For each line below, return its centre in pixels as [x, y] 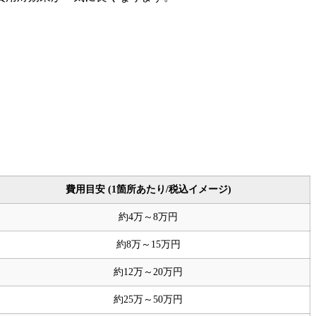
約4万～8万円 [148, 217]
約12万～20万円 [148, 272]
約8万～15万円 [148, 244]
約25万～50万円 [148, 299]
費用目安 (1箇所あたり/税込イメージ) [148, 189]
